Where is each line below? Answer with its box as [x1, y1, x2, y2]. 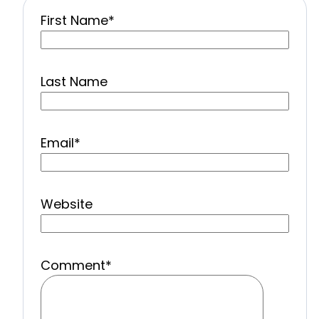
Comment [41, 256, 105, 274]
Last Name [41, 72, 108, 90]
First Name [41, 11, 108, 29]
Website [41, 194, 93, 213]
